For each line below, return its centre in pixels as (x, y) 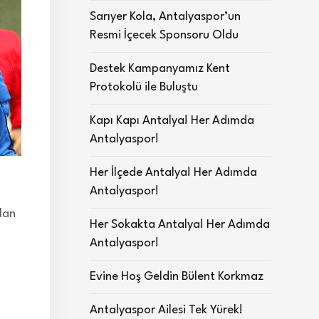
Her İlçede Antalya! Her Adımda (173, 173)
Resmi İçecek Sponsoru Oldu (164, 35)
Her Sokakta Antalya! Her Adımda (180, 225)
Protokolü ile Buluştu (144, 87)
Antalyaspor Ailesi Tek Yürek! (166, 310)
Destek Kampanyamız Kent (160, 69)
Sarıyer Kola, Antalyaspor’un (165, 17)
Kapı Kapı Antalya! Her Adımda (172, 121)
